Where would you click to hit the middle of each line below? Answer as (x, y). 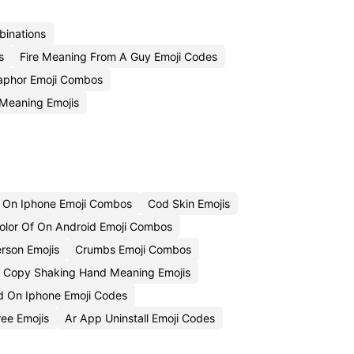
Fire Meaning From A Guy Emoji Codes (119, 56)
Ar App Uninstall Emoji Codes (140, 318)
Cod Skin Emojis (189, 203)
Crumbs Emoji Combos (133, 249)
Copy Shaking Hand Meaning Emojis (97, 272)
